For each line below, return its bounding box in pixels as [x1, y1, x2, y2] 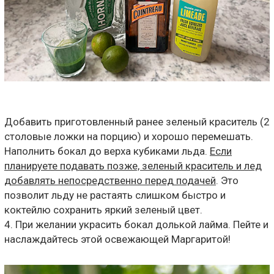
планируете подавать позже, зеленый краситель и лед [4, 160, 262, 172]
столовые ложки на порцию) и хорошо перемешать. [4, 130, 253, 143]
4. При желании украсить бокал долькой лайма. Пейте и [4, 218, 268, 231]
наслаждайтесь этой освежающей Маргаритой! [4, 233, 231, 245]
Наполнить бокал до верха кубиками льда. [4, 145, 210, 157]
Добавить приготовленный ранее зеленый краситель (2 [4, 116, 270, 128]
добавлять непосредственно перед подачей [4, 174, 216, 187]
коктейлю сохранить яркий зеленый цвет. [4, 204, 202, 216]
